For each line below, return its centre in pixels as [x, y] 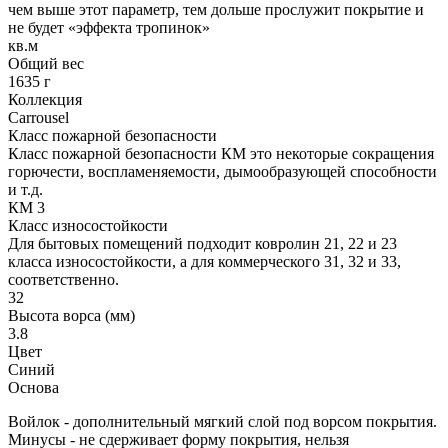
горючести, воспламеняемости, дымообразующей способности [222, 172]
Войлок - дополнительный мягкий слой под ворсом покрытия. [222, 422]
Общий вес [46, 64]
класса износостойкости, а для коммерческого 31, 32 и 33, [204, 262]
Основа [33, 388]
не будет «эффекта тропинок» [109, 28]
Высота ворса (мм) [71, 316]
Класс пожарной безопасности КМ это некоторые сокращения [221, 154]
